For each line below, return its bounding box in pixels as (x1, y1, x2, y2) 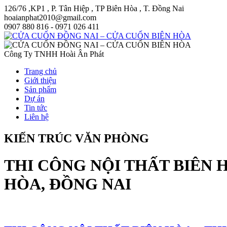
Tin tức (24, 103, 47, 112)
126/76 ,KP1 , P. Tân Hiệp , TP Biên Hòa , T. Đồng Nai (4, 4, 184, 13)
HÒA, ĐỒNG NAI (4, 175, 131, 194)
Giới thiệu (24, 76, 56, 85)
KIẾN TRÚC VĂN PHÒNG (4, 131, 149, 145)
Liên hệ (24, 112, 49, 121)
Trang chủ (24, 67, 57, 75)
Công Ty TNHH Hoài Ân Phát (4, 50, 104, 58)
